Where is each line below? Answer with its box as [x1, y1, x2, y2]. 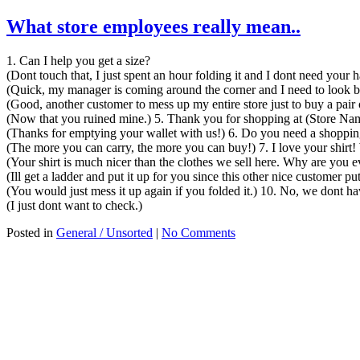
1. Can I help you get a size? [6, 53, 150, 67]
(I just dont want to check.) [6, 198, 142, 212]
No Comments [162, 225, 235, 239]
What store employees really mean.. [6, 15, 301, 37]
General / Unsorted [56, 225, 153, 239]
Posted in [6, 225, 56, 239]
